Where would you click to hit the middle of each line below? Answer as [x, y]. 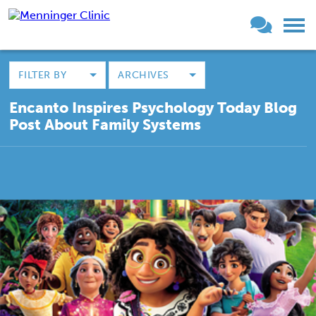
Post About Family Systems [105, 124]
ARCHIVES [144, 75]
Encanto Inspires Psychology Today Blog [153, 108]
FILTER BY [43, 75]
